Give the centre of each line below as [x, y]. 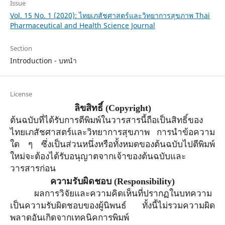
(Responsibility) [143, 182]
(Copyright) [127, 108]
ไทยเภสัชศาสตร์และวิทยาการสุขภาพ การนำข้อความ [113, 133]
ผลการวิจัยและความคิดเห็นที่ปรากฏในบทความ [123, 194]
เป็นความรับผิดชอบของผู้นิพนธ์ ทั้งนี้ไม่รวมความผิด [113, 206]
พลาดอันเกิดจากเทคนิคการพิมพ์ [69, 218]
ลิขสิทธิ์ [88, 108]
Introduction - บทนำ [43, 61]
